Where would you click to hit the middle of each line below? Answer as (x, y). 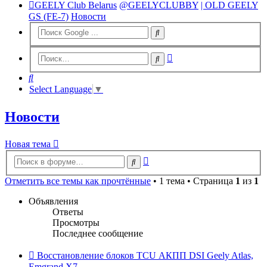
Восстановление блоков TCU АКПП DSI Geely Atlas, (145, 256)
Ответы (68, 212)
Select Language (60, 89)
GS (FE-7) (49, 16)
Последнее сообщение (98, 234)
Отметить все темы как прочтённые (78, 181)
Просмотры (76, 223)
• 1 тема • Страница (193, 181)
